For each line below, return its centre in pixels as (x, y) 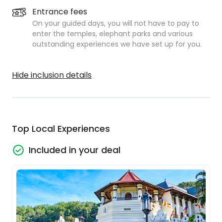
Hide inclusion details (52, 75)
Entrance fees (60, 12)
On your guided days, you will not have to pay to (116, 23)
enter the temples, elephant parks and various (112, 34)
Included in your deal (75, 150)
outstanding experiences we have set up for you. (117, 44)
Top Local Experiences (61, 129)
